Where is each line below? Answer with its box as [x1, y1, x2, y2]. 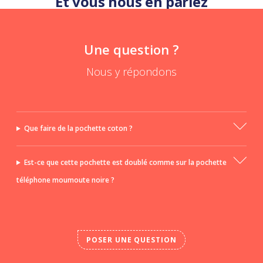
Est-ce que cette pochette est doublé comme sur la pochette [23, 157, 227, 168]
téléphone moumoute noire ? [16, 175, 114, 186]
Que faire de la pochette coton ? [23, 123, 133, 134]
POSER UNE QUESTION [86, 235, 177, 245]
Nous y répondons [86, 65, 177, 79]
